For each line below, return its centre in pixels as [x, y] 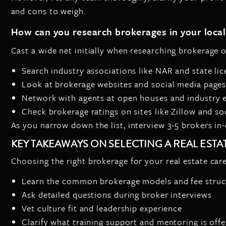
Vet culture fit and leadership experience [102, 208]
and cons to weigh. [48, 11]
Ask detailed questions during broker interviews [117, 194]
